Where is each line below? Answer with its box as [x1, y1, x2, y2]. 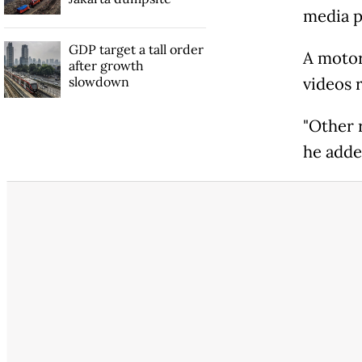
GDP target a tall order [68, 40, 204, 57]
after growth [68, 57, 144, 74]
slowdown [68, 73, 129, 90]
